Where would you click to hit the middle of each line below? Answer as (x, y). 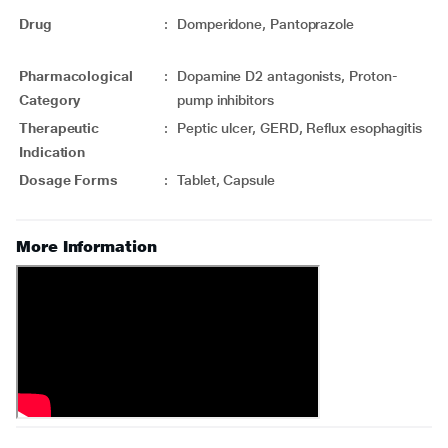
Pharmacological (76, 76)
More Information (86, 246)
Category (50, 100)
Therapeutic (59, 128)
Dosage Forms (69, 180)
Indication (52, 152)
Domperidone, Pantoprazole (265, 24)
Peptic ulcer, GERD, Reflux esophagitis (301, 128)
